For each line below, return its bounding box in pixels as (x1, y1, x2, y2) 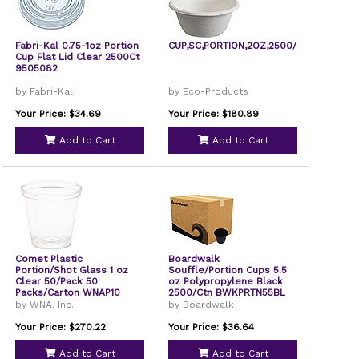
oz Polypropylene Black (168, 276, 284, 287)
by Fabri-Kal (15, 86, 74, 97)
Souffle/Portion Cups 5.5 (168, 264, 288, 276)
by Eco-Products (168, 86, 249, 97)
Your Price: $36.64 (168, 321, 255, 333)
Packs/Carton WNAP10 (15, 287, 121, 298)
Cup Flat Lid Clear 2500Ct (15, 51, 140, 63)
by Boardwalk (168, 299, 235, 310)
